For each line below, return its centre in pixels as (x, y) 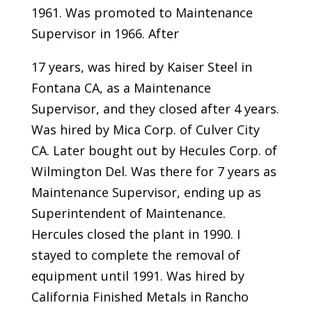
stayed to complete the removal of (135, 255)
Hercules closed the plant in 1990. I (135, 234)
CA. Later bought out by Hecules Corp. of (154, 150)
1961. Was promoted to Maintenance (142, 12)
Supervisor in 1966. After (105, 33)
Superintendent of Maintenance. (128, 213)
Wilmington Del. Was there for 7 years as (154, 171)
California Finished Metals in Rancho (140, 296)
